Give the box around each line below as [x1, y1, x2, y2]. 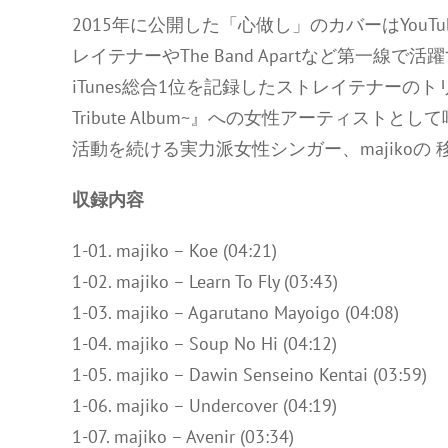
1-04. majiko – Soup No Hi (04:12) [72, 332, 337, 355]
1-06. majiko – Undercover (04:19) [72, 394, 337, 417]
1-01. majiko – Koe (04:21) [72, 239, 277, 262]
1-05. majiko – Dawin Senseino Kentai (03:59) [72, 363, 427, 386]
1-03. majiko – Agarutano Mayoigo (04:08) [72, 301, 399, 324]
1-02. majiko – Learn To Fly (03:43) [72, 270, 338, 293]
